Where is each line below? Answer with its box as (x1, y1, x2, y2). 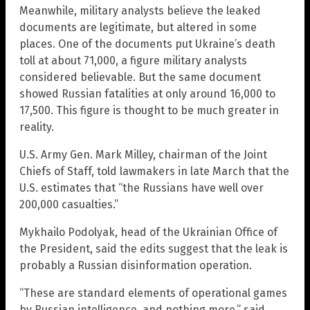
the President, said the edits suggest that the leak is (19, 241, 288, 255)
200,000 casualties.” (19, 197, 118, 211)
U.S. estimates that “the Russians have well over (19, 181, 264, 194)
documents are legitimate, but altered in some (19, 20, 257, 34)
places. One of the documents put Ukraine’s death (19, 37, 275, 51)
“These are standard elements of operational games (19, 286, 287, 300)
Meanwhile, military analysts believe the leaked (19, 3, 261, 17)
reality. (19, 120, 54, 134)
